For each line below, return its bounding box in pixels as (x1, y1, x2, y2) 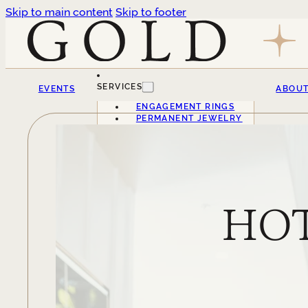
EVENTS (38, 83, 76, 93)
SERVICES (96, 81, 143, 91)
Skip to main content (5, 5, 113, 19)
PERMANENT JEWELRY (135, 113, 243, 123)
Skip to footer (115, 5, 186, 19)
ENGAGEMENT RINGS (135, 101, 235, 111)
